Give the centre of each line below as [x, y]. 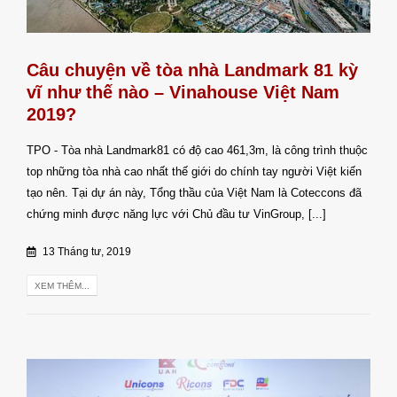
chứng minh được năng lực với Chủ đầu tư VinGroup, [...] [176, 214]
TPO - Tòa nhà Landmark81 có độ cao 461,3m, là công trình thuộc [197, 151]
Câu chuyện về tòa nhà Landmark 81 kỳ [192, 70]
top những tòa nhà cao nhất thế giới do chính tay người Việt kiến [194, 172]
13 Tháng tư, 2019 [86, 252]
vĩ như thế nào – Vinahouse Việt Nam [183, 93]
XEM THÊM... [62, 285]
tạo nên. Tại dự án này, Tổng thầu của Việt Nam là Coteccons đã [194, 193]
